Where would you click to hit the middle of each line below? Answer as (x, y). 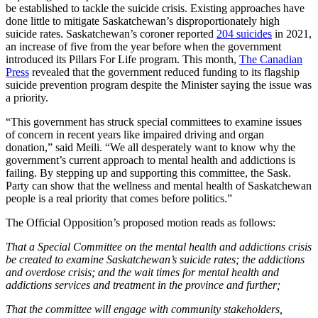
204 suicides (244, 33)
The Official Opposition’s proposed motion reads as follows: (142, 222)
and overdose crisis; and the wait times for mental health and (142, 272)
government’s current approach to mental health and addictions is (150, 160)
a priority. (27, 97)
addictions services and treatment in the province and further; (143, 285)
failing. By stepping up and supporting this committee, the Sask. (148, 172)
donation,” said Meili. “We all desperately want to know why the (150, 147)
